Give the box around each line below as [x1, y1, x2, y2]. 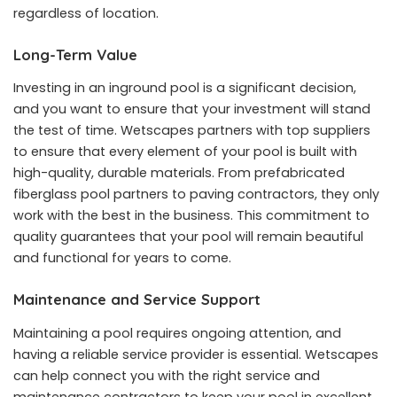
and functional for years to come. [13, 249, 231, 268]
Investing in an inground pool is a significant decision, [13, 79, 356, 97]
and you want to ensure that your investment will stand [13, 100, 370, 119]
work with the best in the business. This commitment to [13, 206, 370, 225]
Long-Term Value [13, 44, 137, 64]
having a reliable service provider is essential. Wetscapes [13, 345, 378, 363]
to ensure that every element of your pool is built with [13, 143, 357, 161]
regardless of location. [13, 4, 159, 22]
